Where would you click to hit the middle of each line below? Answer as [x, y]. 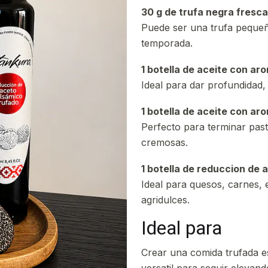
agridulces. [165, 200]
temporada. [167, 43]
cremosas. [165, 142]
